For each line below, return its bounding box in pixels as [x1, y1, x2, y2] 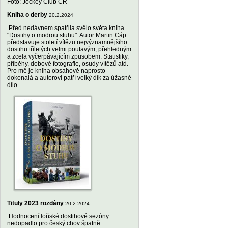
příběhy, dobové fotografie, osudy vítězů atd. [7, 60, 128, 67]
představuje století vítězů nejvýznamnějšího [7, 39, 127, 46]
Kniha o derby [7, 11, 47, 18]
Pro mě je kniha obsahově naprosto [7, 67, 105, 74]
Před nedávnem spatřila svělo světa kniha [7, 24, 124, 32]
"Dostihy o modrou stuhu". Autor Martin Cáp [7, 32, 126, 39]
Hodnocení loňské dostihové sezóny [7, 213, 109, 220]
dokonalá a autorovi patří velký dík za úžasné [7, 74, 131, 81]
